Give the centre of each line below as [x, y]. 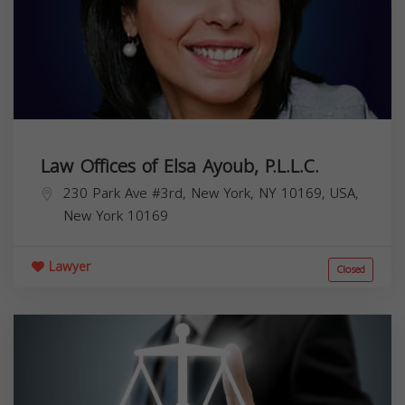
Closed [351, 269]
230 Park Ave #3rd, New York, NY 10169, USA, [211, 193]
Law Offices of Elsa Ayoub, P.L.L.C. [180, 166]
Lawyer [67, 267]
